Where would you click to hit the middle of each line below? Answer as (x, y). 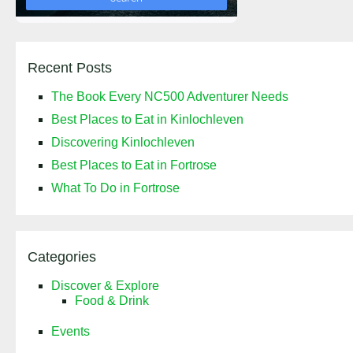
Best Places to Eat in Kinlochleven (147, 120)
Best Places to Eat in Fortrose (134, 165)
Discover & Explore (105, 286)
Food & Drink (112, 301)
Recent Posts (70, 68)
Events (71, 332)
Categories (62, 257)
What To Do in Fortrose (115, 188)
